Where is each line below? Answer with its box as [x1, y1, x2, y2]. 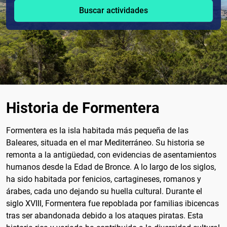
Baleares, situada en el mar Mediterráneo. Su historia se [6, 137, 204, 147]
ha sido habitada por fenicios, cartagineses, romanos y [6, 174, 201, 184]
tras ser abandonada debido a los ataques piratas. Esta [6, 210, 203, 220]
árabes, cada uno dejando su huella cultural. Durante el [6, 186, 202, 196]
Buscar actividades [79, 6, 148, 16]
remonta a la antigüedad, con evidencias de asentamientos [6, 149, 216, 160]
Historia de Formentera [6, 99, 160, 117]
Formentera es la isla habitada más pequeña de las [6, 125, 188, 135]
